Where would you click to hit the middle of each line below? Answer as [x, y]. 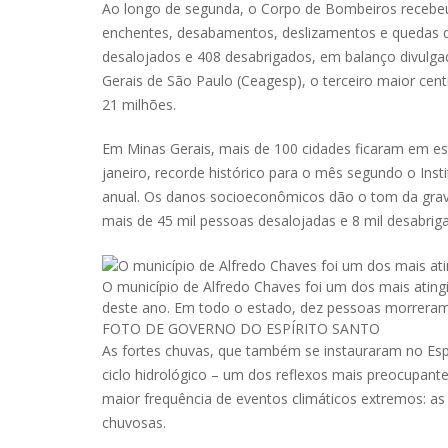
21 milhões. [139, 105]
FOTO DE [135, 329]
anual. [121, 197]
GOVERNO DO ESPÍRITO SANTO [274, 329]
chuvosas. [134, 423]
